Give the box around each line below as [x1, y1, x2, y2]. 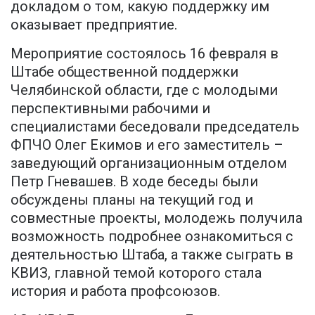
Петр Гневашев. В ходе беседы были [11, 173, 258, 191]
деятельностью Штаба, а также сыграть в [11, 246, 293, 264]
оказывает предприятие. [11, 16, 177, 34]
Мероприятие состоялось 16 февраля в [11, 45, 278, 63]
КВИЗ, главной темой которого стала [11, 264, 262, 282]
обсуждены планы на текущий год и [11, 191, 253, 209]
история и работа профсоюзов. [11, 283, 220, 300]
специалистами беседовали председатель [11, 118, 300, 136]
